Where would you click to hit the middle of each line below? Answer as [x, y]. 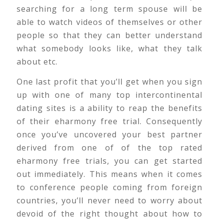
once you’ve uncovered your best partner [109, 135]
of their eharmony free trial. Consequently [109, 121]
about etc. [37, 62]
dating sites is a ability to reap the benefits [109, 108]
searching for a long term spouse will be [109, 9]
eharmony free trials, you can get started [109, 161]
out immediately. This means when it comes [109, 174]
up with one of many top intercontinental [109, 95]
